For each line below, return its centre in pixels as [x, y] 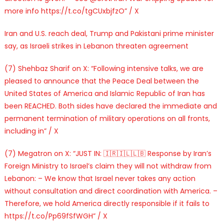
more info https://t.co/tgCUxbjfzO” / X [71, 11]
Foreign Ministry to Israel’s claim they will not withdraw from [108, 166]
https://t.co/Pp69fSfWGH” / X [56, 216]
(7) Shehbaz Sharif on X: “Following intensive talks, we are [104, 68]
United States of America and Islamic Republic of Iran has [104, 93]
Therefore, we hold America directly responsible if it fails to [107, 203]
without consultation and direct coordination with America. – [111, 191]
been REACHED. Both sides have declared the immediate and [110, 106]
